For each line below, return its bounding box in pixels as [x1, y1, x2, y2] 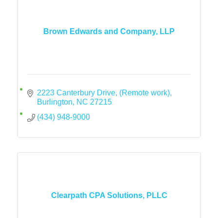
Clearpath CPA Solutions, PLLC [51, 191, 167, 200]
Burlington [37, 98, 73, 106]
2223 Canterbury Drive [37, 89, 115, 97]
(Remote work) [119, 89, 170, 97]
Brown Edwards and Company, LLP [43, 27, 175, 36]
